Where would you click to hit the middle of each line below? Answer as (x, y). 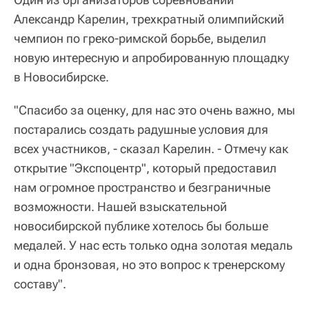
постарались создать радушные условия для (141, 129)
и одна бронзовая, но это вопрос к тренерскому (149, 264)
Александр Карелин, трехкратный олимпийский (149, 19)
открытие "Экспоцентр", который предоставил (145, 168)
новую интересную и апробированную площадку (151, 57)
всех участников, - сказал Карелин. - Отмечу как (151, 148)
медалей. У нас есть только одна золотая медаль (153, 245)
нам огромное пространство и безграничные (142, 187)
